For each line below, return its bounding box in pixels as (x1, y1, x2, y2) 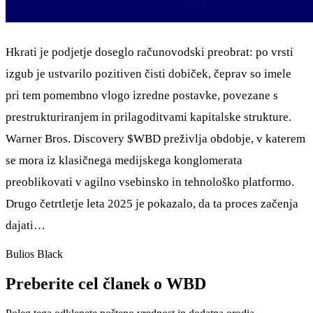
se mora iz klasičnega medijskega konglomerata (6, 154, 242, 168)
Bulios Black (6, 248, 63, 261)
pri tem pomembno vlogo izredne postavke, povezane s (6, 89, 278, 103)
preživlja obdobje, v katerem (161, 132, 305, 146)
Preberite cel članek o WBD (6, 275, 206, 293)
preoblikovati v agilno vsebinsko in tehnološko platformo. (6, 175, 294, 189)
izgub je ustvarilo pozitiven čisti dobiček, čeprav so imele (6, 67, 291, 81)
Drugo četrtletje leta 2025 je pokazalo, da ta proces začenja (6, 197, 298, 211)
